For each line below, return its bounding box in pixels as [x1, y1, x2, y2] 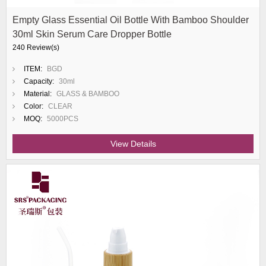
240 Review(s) [12, 43, 59, 52]
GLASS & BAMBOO [56, 90, 119, 98]
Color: [24, 102, 43, 110]
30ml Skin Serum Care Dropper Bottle [12, 29, 172, 39]
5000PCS [47, 115, 78, 123]
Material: [24, 90, 52, 98]
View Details [110, 139, 156, 148]
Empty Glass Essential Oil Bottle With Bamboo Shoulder [12, 15, 249, 25]
